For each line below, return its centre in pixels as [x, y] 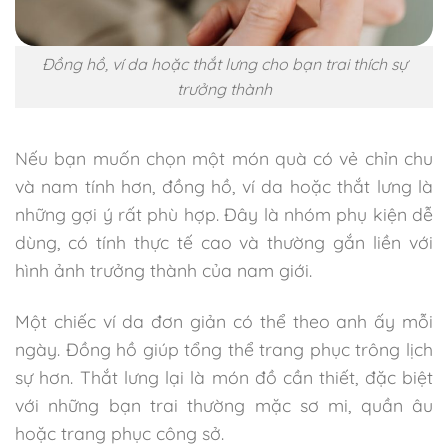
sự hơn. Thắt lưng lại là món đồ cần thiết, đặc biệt [224, 376]
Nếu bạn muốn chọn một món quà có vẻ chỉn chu [224, 157]
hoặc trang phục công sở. [119, 432]
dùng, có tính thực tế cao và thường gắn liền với [224, 241]
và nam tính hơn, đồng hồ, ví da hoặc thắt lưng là [224, 185]
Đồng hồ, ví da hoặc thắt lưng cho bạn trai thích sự [224, 63]
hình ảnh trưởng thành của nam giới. [163, 269]
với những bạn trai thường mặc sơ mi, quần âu [224, 404]
